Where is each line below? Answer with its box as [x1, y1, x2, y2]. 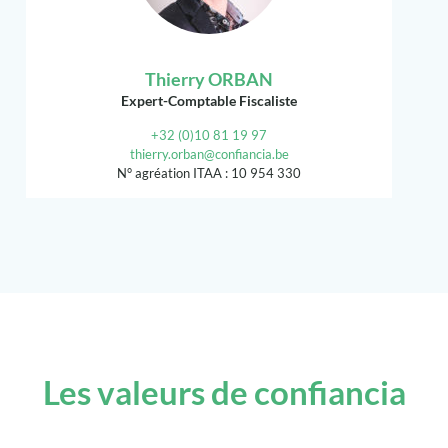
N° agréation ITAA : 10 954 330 [117, 165, 301, 182]
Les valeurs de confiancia [42, 372, 406, 413]
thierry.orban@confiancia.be [129, 146, 289, 163]
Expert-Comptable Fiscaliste [121, 92, 297, 110]
